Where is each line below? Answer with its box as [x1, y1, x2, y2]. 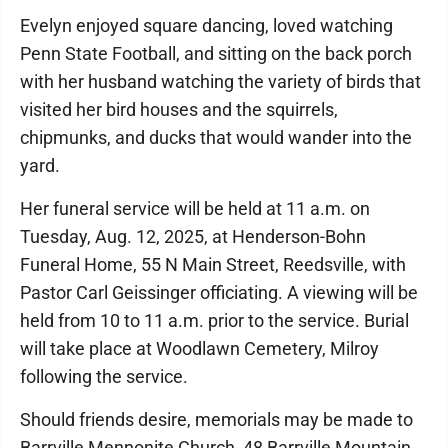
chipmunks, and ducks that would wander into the [20, 127, 412, 148]
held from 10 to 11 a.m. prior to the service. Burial [20, 310, 409, 331]
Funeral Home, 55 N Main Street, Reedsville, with [20, 254, 406, 275]
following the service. [20, 366, 188, 387]
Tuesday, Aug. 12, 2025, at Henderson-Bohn [20, 226, 366, 247]
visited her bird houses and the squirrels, [20, 99, 338, 120]
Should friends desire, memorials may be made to [20, 409, 413, 430]
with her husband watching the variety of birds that [20, 71, 421, 92]
